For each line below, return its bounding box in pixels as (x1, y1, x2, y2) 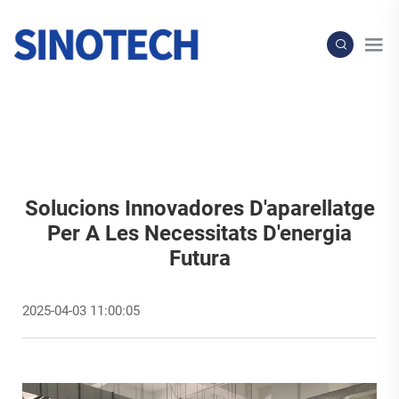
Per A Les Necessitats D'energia (47, 221, 352, 247)
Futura (168, 246, 231, 272)
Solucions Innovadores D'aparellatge (24, 196, 375, 222)
